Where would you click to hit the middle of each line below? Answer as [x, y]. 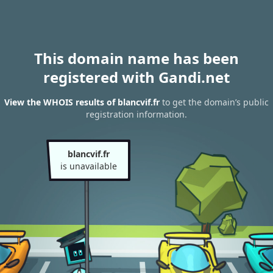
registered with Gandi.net [136, 77]
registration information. [136, 115]
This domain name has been [136, 58]
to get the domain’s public [214, 102]
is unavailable [88, 166]
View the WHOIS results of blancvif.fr [82, 102]
